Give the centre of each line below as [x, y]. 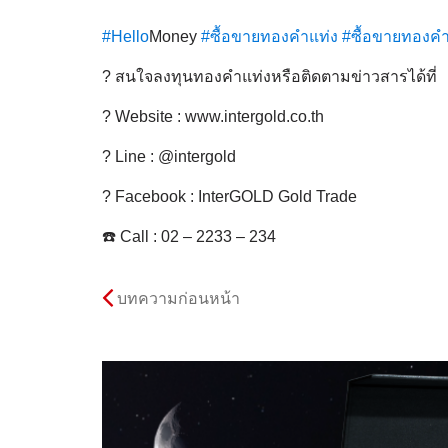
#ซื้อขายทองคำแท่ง [269, 36]
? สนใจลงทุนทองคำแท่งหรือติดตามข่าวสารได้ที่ [269, 76]
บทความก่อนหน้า [178, 298]
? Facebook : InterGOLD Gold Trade [229, 196]
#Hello [125, 36]
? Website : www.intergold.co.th [213, 116]
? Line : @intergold [169, 156]
